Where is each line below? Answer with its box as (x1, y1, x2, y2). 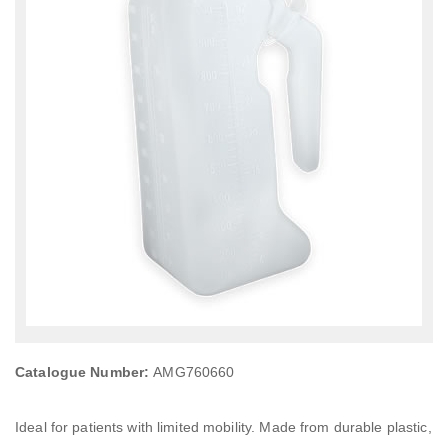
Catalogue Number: (15, 364, 150, 381)
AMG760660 (149, 364, 235, 381)
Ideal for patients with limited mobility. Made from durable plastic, (15, 419, 432, 436)
